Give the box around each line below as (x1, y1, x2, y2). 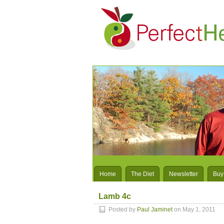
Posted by (108, 206, 137, 213)
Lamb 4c (98, 192, 131, 200)
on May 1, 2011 (172, 206, 215, 213)
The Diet (131, 170, 154, 177)
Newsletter (169, 170, 198, 177)
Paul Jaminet (137, 206, 172, 213)
